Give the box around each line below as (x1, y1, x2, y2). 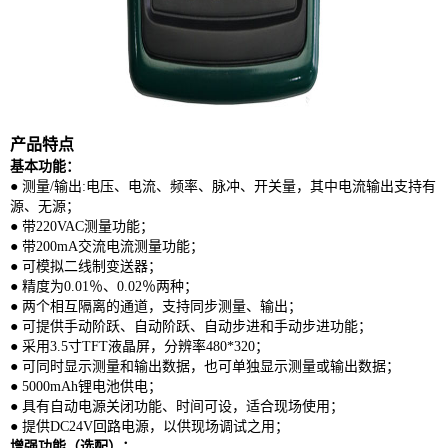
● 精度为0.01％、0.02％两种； (10, 278, 198, 294)
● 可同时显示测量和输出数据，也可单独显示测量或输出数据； (10, 358, 400, 374)
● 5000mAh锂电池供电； (10, 378, 162, 394)
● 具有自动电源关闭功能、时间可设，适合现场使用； (10, 398, 344, 414)
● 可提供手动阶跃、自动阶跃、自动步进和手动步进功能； (10, 318, 372, 334)
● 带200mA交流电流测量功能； (10, 238, 204, 254)
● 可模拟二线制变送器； (10, 258, 162, 274)
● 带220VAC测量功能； (10, 218, 154, 234)
